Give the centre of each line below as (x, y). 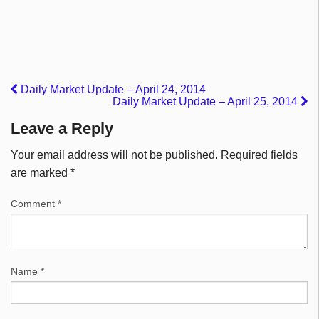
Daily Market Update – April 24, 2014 (112, 90)
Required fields (259, 155)
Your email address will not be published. (114, 155)
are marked (41, 173)
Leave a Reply (62, 129)
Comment (34, 204)
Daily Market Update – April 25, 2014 (206, 102)
